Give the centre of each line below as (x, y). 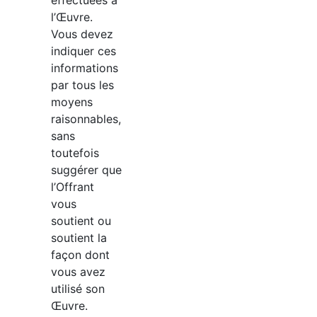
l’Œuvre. (72, 17)
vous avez (78, 271)
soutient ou (81, 220)
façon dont (80, 254)
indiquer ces (83, 51)
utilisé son (78, 288)
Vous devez (82, 34)
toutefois (75, 152)
